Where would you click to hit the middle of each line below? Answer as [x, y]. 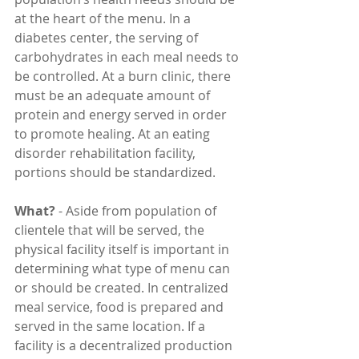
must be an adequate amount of [114, 96]
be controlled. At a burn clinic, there [124, 77]
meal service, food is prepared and [121, 307]
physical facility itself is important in [123, 250]
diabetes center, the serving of [108, 38]
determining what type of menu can [124, 269]
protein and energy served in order [122, 115]
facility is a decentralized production [125, 346]
